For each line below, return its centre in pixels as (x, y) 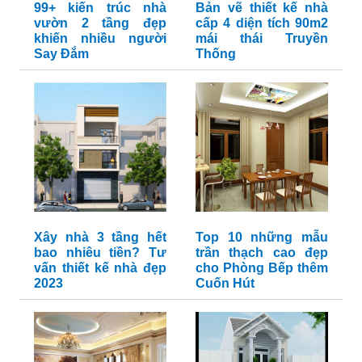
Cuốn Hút (225, 284)
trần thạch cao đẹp (262, 253)
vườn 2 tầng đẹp (100, 23)
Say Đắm (61, 54)
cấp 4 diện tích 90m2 (262, 23)
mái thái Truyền (262, 39)
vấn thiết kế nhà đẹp (100, 268)
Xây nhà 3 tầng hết (100, 238)
